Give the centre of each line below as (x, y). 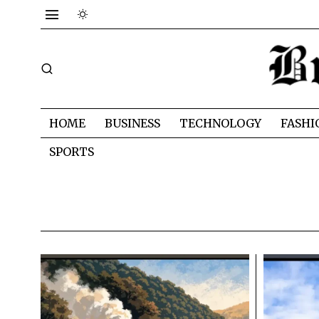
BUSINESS (132, 123)
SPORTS (72, 151)
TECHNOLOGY (220, 123)
